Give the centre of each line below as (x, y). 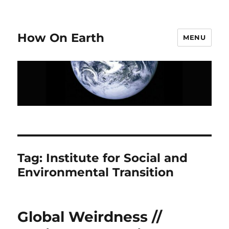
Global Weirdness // (90, 216)
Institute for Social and (117, 158)
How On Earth (61, 38)
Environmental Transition (96, 172)
